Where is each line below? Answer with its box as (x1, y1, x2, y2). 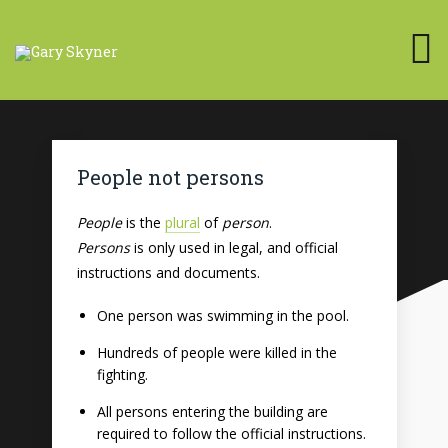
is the (121, 213, 165, 232)
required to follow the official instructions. (96, 424, 366, 443)
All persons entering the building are (96, 402, 328, 421)
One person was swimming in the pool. (96, 306, 349, 325)
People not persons (76, 164, 264, 190)
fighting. (96, 365, 148, 384)
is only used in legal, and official (129, 238, 338, 257)
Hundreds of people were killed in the (96, 343, 337, 362)
